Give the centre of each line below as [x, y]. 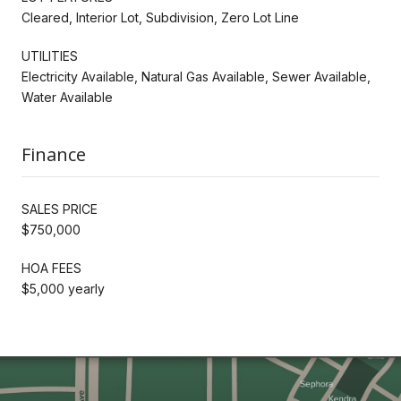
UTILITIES [50, 55]
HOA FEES [51, 268]
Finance [54, 154]
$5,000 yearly [63, 288]
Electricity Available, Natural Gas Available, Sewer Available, [196, 76]
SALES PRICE [60, 209]
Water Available [67, 97]
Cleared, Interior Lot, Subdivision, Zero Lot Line [160, 17]
